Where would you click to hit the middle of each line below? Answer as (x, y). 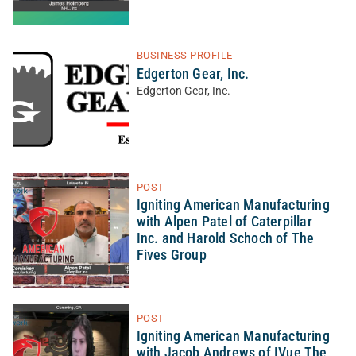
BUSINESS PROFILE (184, 55)
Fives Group (171, 255)
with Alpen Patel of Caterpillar (224, 221)
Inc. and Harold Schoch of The (225, 238)
